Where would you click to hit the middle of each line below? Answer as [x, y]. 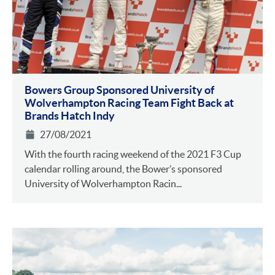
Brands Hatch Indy [70, 116]
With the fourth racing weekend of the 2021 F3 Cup [133, 154]
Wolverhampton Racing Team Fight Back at [129, 103]
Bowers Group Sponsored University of [119, 90]
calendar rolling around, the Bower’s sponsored [123, 169]
